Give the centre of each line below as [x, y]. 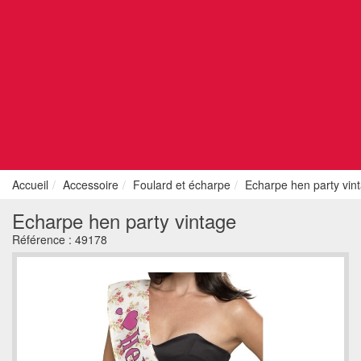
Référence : [44, 239]
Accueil [30, 185]
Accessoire [91, 185]
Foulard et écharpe [182, 185]
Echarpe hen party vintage [124, 220]
